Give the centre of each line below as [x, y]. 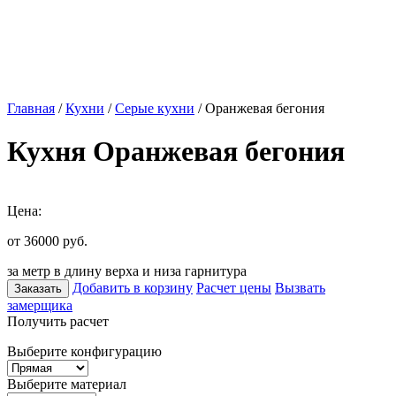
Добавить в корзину [133, 287]
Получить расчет [58, 321]
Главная [31, 108]
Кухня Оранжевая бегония [176, 152]
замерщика [40, 305]
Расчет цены [234, 287]
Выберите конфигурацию [84, 351]
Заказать [38, 288]
